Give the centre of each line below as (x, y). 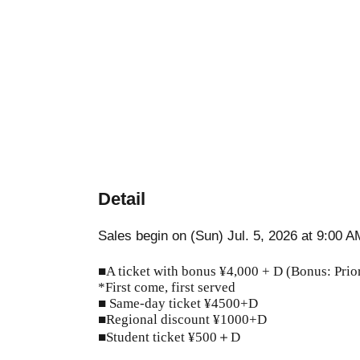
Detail (122, 199)
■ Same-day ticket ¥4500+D (178, 304)
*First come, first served (167, 288)
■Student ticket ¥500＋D (169, 337)
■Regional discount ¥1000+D (182, 320)
